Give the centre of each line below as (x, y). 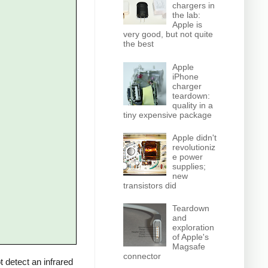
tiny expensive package (167, 115)
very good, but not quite (168, 34)
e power (188, 156)
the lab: (187, 15)
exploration (194, 228)
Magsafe (189, 247)
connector (142, 256)
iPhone (186, 76)
